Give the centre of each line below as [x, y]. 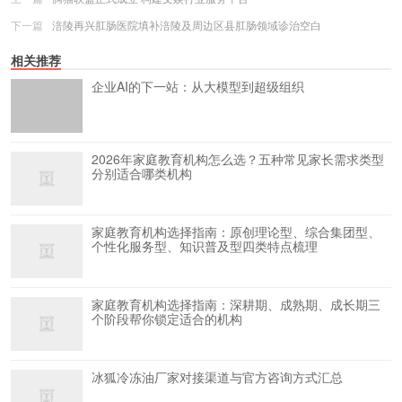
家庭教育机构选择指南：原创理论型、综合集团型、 [236, 232]
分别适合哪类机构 [142, 173]
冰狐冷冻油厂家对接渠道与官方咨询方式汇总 [217, 377]
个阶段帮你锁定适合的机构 [167, 319]
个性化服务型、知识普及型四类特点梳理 [205, 246]
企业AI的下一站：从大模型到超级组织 [198, 86]
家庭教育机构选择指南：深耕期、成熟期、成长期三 [236, 304]
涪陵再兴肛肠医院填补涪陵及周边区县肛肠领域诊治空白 [187, 25]
